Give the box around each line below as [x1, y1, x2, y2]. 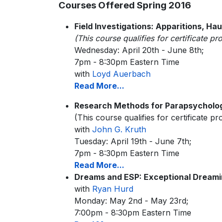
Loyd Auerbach [92, 69, 151, 79]
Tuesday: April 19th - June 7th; [74, 136, 191, 146]
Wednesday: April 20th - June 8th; [74, 45, 204, 55]
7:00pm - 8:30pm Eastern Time [74, 208, 191, 218]
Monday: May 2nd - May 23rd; [74, 196, 188, 206]
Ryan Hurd [92, 184, 133, 194]
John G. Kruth [92, 124, 146, 134]
